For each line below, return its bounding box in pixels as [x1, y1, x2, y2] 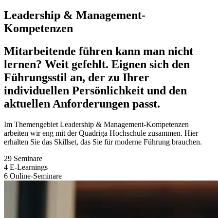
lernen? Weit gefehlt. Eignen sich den [4, 57, 190, 71]
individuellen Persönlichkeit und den [4, 84, 187, 97]
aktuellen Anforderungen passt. [4, 97, 160, 110]
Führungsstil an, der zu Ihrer [4, 71, 149, 84]
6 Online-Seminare [4, 171, 62, 180]
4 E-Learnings [4, 163, 48, 171]
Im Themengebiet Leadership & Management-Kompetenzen [4, 120, 189, 128]
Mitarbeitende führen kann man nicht [4, 44, 193, 57]
